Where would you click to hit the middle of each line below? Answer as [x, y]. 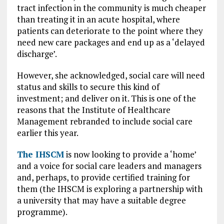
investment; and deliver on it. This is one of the [106, 98]
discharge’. [37, 54]
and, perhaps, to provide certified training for [103, 177]
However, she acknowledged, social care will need [111, 75]
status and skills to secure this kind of [88, 87]
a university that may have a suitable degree [101, 200]
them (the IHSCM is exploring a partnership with [109, 189]
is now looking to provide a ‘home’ [130, 154]
